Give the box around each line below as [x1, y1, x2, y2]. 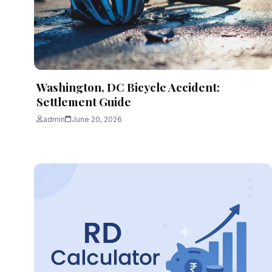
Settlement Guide [36, 93, 131, 109]
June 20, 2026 [72, 114, 122, 124]
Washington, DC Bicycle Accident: [36, 78, 220, 95]
